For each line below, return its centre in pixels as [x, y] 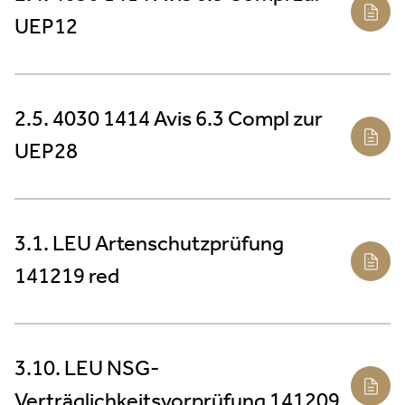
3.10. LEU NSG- [87, 369]
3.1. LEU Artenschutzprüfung [149, 245]
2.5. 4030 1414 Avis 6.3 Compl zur [169, 120]
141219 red [67, 277]
